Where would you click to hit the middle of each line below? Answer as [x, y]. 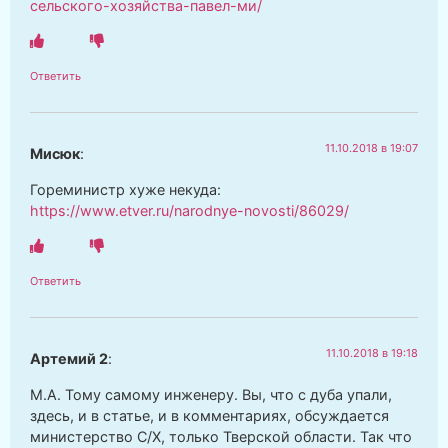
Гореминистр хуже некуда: [125, 189]
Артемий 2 [69, 359]
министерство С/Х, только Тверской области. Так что [221, 436]
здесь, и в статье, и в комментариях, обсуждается [209, 415]
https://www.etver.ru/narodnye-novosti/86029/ [189, 210]
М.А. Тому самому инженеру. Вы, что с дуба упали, [211, 394]
